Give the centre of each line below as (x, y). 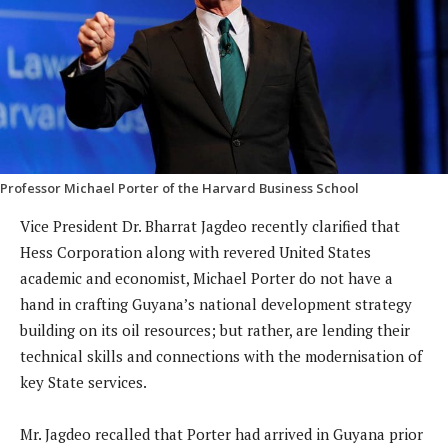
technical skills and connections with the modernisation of (221, 356)
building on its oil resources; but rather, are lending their (215, 330)
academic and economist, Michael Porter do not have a (206, 278)
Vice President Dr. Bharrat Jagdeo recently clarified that (210, 226)
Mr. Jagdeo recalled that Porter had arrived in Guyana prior (221, 434)
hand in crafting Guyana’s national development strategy (216, 304)
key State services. (83, 382)
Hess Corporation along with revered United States (195, 252)
